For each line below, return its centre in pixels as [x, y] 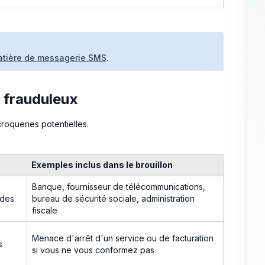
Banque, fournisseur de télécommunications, [119, 186]
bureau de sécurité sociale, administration [113, 198]
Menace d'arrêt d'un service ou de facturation [123, 238]
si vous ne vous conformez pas [93, 250]
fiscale [45, 210]
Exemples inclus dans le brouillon [102, 164]
